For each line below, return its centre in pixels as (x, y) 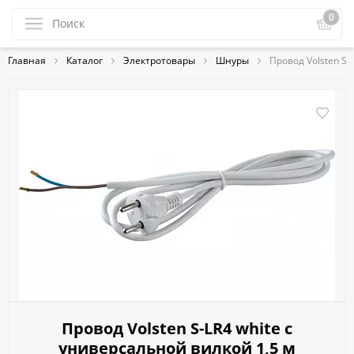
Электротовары (159, 60)
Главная (27, 60)
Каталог (85, 60)
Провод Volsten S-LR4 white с (177, 328)
